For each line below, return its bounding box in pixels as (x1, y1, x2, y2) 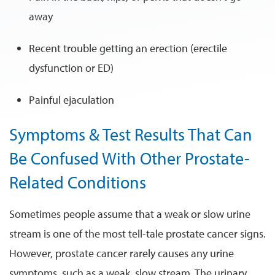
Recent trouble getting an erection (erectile (29, 41, 227, 55)
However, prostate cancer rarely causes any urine (9, 246, 234, 260)
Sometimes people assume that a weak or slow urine (9, 206, 250, 221)
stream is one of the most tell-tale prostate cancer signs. (9, 226, 266, 241)
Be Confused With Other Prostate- (9, 147, 250, 169)
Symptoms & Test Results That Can (9, 123, 252, 145)
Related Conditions (9, 171, 146, 193)
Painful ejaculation (29, 92, 114, 107)
